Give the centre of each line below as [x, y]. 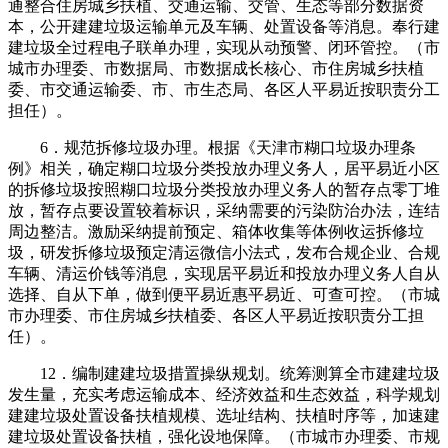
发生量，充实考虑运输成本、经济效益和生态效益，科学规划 [224, 394]
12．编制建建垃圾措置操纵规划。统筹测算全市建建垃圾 [224, 373]
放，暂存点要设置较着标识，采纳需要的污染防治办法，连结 [224, 210]
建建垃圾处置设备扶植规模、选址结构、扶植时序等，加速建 [224, 415]
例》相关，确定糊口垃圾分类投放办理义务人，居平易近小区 [224, 168]
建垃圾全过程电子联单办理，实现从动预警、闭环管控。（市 [224, 47]
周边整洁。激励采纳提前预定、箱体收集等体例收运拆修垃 [216, 231]
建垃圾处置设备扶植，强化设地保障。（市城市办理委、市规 [224, 436]
